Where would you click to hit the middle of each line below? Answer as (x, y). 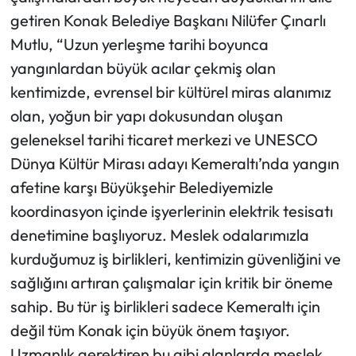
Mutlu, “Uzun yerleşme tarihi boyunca (139, 44)
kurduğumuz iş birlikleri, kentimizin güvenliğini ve (175, 259)
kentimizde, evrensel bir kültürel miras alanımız (170, 92)
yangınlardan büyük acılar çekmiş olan (143, 68)
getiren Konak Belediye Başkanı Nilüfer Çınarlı (168, 21)
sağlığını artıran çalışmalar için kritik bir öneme (171, 283)
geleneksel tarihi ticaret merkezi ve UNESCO (164, 140)
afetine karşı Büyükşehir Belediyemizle (141, 188)
